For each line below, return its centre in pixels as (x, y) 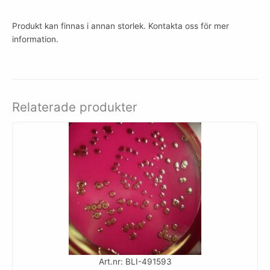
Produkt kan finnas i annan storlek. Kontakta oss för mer (121, 26)
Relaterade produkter (75, 107)
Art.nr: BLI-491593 (135, 262)
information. (35, 39)
